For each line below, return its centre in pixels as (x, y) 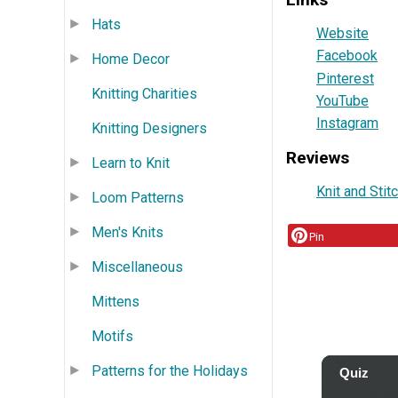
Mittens (115, 301)
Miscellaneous (137, 267)
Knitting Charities (144, 93)
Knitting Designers (149, 128)
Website (342, 33)
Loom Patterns (138, 197)
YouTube (342, 101)
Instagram (347, 123)
